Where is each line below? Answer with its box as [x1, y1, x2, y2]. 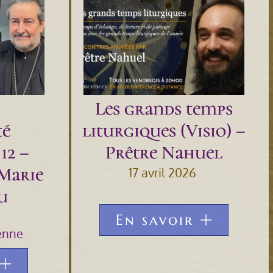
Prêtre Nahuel [105, 141, 222, 164]
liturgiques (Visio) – [82, 119, 246, 142]
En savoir [115, 210, 194, 229]
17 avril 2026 [128, 164, 196, 180]
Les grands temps [94, 97, 233, 120]
